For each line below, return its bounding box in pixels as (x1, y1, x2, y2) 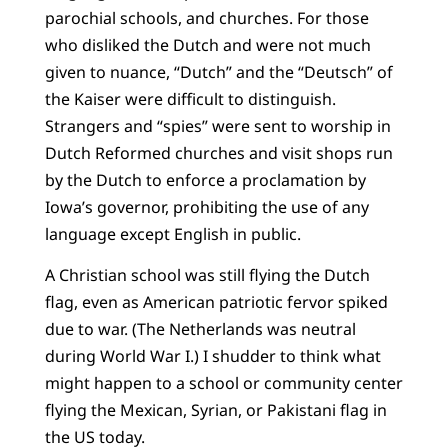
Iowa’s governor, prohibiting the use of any (44, 195, 369, 218)
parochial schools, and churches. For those (44, 6, 369, 29)
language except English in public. (44, 222, 301, 245)
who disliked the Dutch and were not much (44, 33, 371, 56)
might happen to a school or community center (44, 372, 403, 395)
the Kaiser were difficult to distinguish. (44, 87, 336, 110)
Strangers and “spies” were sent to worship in (44, 114, 391, 137)
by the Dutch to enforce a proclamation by (44, 168, 366, 191)
